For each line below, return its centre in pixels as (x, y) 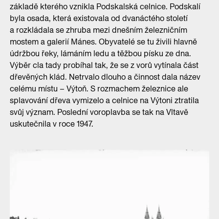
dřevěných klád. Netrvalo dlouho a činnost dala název (105, 77)
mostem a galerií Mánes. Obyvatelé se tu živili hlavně (103, 42)
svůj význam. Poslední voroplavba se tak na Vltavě (99, 112)
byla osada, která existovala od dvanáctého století (99, 18)
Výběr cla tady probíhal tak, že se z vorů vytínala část (104, 65)
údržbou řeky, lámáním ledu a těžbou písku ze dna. (100, 54)
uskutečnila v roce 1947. (52, 124)
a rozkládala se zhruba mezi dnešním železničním (99, 30)
